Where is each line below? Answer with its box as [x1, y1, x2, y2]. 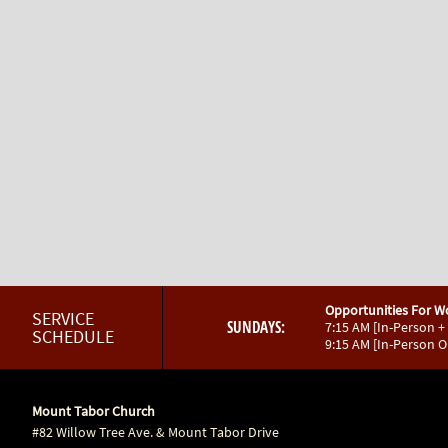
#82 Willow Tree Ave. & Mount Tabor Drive [32, 423, 279, 441]
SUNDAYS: [227, 317, 285, 338]
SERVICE [32, 306, 94, 330]
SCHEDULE [32, 324, 114, 348]
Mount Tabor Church [32, 402, 155, 420]
